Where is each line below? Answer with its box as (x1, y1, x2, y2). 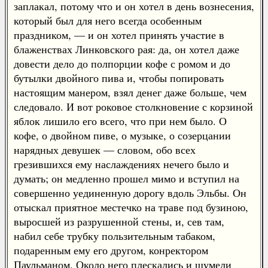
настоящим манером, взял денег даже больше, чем (14, 85, 246, 99)
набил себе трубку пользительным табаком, (14, 229, 215, 243)
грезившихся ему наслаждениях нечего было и (14, 157, 229, 171)
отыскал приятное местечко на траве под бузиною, (14, 200, 248, 214)
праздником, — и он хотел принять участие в (14, 28, 224, 42)
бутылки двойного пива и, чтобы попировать (14, 71, 224, 85)
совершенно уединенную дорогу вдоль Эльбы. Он (14, 185, 246, 200)
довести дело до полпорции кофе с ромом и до (14, 56, 230, 71)
